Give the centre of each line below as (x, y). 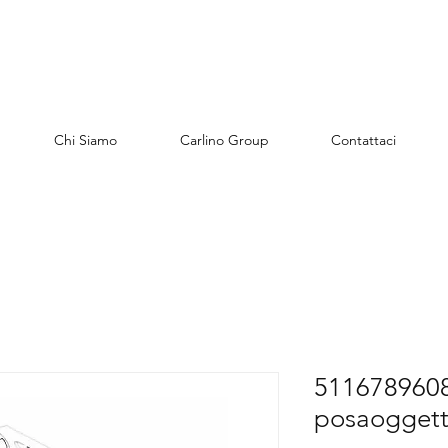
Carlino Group (224, 140)
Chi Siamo (85, 140)
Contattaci (363, 140)
